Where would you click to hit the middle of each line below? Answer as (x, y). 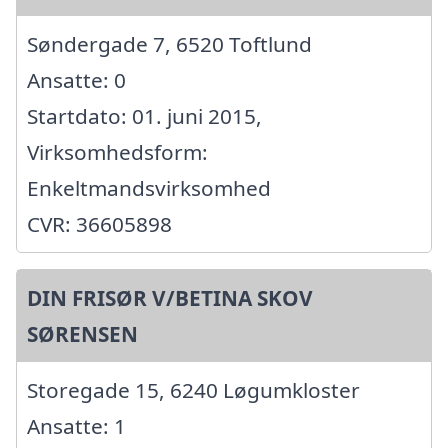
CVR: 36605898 (99, 224)
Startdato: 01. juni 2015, (144, 116)
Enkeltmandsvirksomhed (149, 188)
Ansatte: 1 (76, 426)
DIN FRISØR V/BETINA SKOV (170, 298)
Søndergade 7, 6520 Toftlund (169, 44)
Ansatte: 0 (76, 80)
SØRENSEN (82, 334)
